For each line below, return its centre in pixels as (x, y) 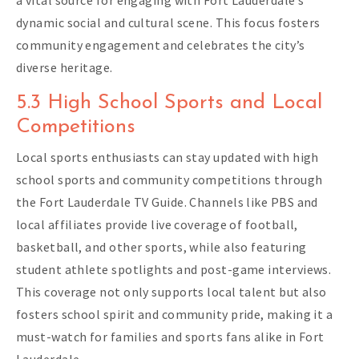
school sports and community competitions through (169, 179)
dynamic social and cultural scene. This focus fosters (168, 22)
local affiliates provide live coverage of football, (157, 224)
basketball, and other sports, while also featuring (161, 246)
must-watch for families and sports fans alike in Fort (170, 336)
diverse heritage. (65, 67)
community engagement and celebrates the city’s (161, 44)
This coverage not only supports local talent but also (171, 291)
